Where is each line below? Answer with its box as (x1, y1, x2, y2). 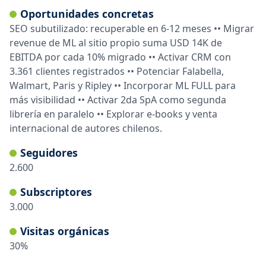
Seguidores (20, 145, 78, 160)
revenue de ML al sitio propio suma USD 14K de (9, 36, 222, 49)
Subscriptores (20, 184, 92, 199)
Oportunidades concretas (20, 6, 154, 21)
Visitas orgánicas (20, 223, 109, 238)
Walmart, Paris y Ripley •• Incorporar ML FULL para (9, 78, 236, 92)
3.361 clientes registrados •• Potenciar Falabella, (9, 64, 224, 78)
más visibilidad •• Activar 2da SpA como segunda (9, 93, 226, 106)
